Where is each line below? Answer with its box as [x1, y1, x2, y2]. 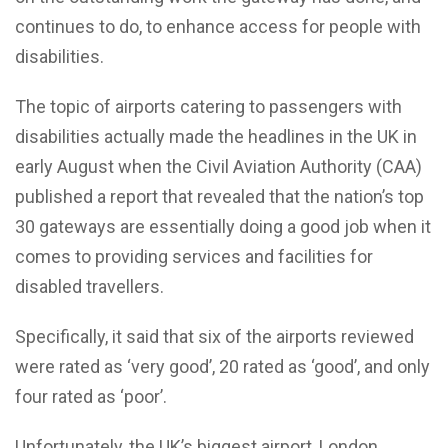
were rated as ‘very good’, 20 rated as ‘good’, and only [15, 356, 430, 378]
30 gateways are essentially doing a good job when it [15, 216, 431, 238]
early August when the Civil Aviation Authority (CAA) [15, 156, 422, 178]
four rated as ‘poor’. [15, 386, 167, 408]
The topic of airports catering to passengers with [15, 96, 402, 118]
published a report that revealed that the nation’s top [15, 186, 424, 208]
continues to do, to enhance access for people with [15, 16, 421, 38]
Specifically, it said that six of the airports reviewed [15, 326, 414, 348]
